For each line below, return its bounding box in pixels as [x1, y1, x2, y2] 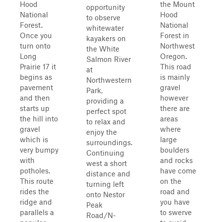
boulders [160, 145, 189, 154]
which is [20, 135, 48, 144]
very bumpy [20, 145, 58, 154]
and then [20, 93, 50, 102]
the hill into [20, 114, 58, 123]
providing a [86, 96, 124, 105]
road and [160, 187, 190, 196]
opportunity [86, 2, 125, 11]
